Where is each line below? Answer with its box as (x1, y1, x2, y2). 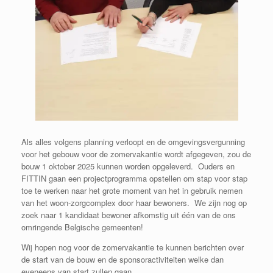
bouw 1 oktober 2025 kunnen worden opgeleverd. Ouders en (21, 160, 235, 172)
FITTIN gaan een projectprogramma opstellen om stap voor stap (21, 172, 247, 185)
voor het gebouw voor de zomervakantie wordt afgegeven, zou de (21, 148, 251, 160)
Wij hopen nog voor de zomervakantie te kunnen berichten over (21, 241, 244, 253)
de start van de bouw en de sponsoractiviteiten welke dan (21, 253, 224, 266)
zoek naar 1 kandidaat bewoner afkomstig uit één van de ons (21, 209, 236, 221)
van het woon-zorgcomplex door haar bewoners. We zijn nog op (21, 197, 247, 209)
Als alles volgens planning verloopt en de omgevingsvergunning (21, 136, 245, 148)
